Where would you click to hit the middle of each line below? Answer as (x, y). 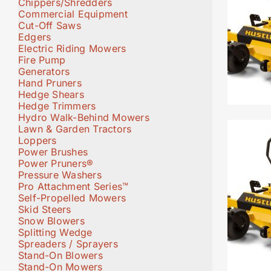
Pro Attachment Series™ (73, 186)
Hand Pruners (50, 83)
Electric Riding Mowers (72, 48)
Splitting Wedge (55, 232)
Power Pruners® (56, 163)
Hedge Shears (51, 94)
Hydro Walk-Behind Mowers (84, 117)
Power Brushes (53, 152)
